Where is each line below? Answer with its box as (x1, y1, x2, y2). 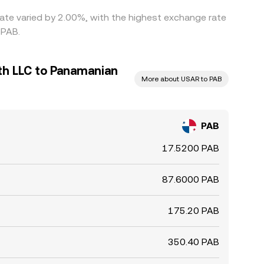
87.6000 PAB (162, 174, 219, 185)
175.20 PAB (168, 205, 219, 216)
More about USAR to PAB (141, 75, 222, 83)
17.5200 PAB (162, 143, 219, 154)
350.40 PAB (168, 236, 219, 247)
